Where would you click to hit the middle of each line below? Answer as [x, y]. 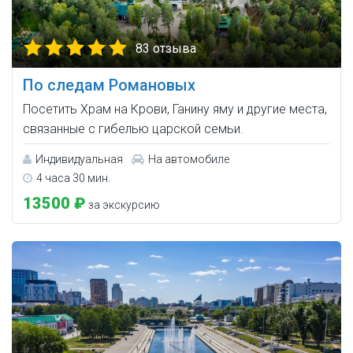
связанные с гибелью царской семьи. [133, 128]
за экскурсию [123, 204]
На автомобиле [189, 159]
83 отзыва [166, 48]
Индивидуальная [79, 159]
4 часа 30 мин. [73, 178]
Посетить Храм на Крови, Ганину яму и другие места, [175, 109]
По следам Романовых [109, 85]
